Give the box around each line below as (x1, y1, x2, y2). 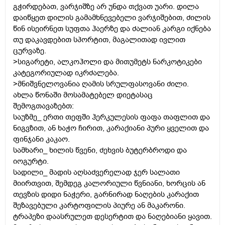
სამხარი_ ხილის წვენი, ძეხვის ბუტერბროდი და (13, 145, 187, 156)
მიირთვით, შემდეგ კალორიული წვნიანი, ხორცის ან (13, 178, 205, 189)
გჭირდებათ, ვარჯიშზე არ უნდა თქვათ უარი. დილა (13, 2, 199, 12)
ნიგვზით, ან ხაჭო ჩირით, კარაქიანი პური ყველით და (13, 123, 209, 134)
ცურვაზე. (13, 46, 46, 56)
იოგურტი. (13, 156, 49, 167)
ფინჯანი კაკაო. (13, 134, 70, 145)
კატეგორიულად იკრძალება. (13, 68, 119, 78)
